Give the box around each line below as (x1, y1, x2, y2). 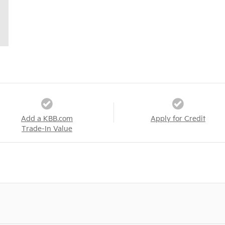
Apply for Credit (150, 115, 205, 123)
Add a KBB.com (21, 115, 73, 123)
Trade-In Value (21, 125, 72, 133)
